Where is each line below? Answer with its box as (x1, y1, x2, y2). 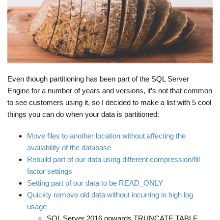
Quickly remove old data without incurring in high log (27, 190, 193, 199)
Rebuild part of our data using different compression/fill (27, 155, 200, 164)
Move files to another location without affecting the (27, 131, 186, 140)
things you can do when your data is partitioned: (7, 110, 159, 118)
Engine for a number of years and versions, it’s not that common (7, 86, 212, 95)
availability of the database (27, 143, 111, 152)
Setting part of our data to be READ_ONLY (27, 178, 163, 187)
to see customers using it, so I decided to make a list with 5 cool (7, 98, 211, 107)
